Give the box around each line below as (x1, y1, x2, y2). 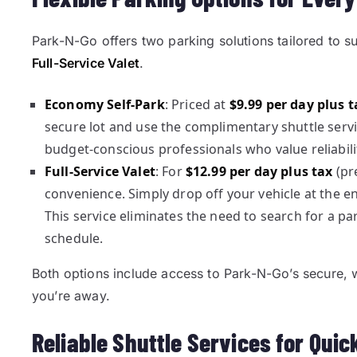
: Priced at (164, 96, 229, 113)
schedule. (45, 229, 104, 247)
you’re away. (32, 288, 110, 304)
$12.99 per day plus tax (185, 163, 333, 180)
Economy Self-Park (45, 96, 165, 113)
